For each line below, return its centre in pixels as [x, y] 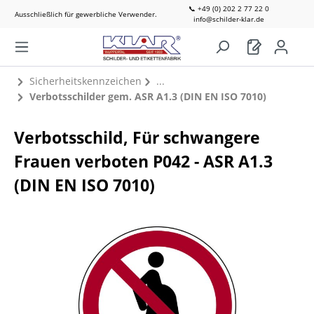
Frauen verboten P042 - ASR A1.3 [143, 161]
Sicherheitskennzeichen [85, 81]
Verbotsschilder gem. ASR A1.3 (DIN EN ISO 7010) [148, 96]
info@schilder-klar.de [228, 19]
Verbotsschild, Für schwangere [137, 137]
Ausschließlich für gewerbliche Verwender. [86, 14]
